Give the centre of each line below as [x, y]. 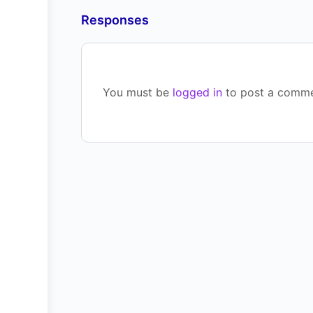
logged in [197, 92]
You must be [138, 92]
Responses [115, 20]
